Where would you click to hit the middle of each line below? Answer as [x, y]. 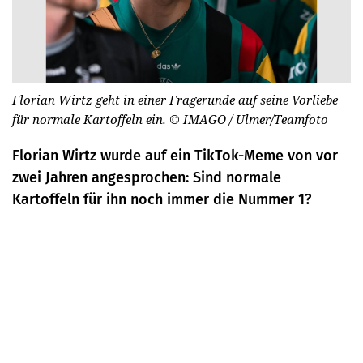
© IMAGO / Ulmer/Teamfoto [249, 119]
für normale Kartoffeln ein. [91, 119]
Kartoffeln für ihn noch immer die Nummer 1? [162, 199]
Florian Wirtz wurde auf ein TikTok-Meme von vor [175, 155]
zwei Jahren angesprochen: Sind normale [147, 177]
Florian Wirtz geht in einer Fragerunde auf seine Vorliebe [175, 99]
